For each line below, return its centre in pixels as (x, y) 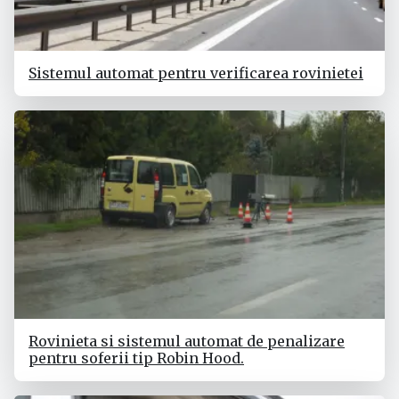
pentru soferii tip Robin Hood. (136, 358)
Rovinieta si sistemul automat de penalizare (187, 342)
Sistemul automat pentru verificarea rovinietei (196, 73)
